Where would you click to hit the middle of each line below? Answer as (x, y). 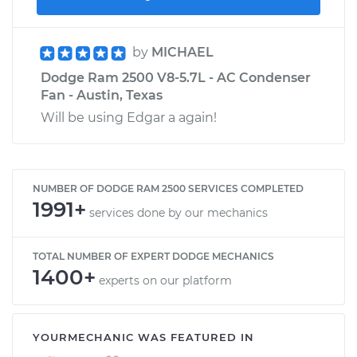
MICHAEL (182, 52)
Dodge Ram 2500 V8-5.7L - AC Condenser (176, 77)
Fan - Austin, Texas (102, 95)
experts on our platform (165, 280)
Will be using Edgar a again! (129, 117)
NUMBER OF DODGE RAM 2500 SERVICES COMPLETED (168, 188)
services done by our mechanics (178, 212)
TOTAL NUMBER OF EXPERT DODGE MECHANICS (153, 256)
